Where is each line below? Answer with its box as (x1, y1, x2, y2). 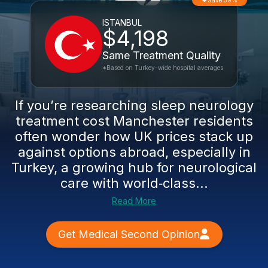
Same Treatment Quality (102, 49, 221, 62)
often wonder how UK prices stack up (15, 129, 253, 144)
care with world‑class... (60, 175, 208, 191)
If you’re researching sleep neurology (14, 98, 254, 113)
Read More (112, 196, 156, 206)
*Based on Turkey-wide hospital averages (102, 64, 223, 71)
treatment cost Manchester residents (15, 113, 253, 129)
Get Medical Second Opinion (57, 228, 200, 240)
